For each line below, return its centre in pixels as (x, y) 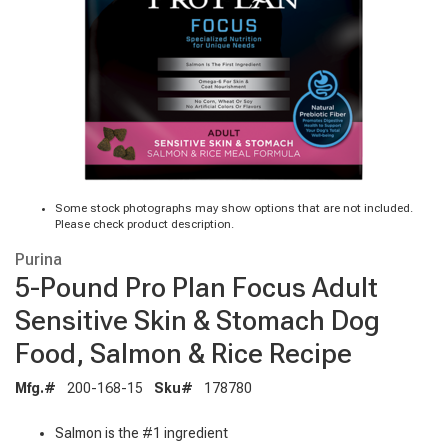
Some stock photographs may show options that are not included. (234, 208)
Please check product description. (144, 224)
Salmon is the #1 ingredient (141, 432)
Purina (38, 258)
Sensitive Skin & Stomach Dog (197, 320)
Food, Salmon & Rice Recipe (183, 353)
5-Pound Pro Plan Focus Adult (196, 287)
